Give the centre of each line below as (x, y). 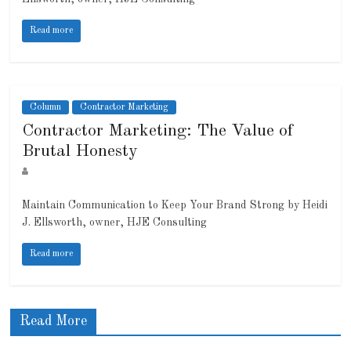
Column (46, 108)
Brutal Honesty (80, 152)
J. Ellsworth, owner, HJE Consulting (134, 223)
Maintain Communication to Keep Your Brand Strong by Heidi (175, 206)
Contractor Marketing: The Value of (158, 131)
